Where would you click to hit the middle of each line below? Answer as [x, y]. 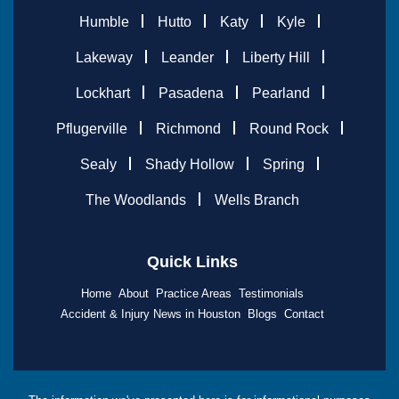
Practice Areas [194, 293]
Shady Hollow [190, 164]
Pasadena [191, 93]
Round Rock [289, 128]
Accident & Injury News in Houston [151, 313]
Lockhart [102, 93]
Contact [304, 313]
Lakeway [104, 57]
